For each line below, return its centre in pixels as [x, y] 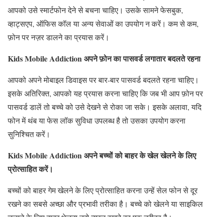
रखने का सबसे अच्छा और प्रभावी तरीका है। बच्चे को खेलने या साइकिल [105, 204]
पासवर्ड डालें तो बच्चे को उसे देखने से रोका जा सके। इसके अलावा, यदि [105, 107]
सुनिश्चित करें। [29, 134]
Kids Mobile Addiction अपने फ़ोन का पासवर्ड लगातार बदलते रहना [104, 59]
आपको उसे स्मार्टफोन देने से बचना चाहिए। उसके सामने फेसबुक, [95, 10]
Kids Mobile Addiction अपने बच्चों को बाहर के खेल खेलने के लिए [102, 155]
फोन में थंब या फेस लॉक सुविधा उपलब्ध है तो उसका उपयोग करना [97, 121]
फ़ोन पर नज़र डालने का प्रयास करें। [59, 37]
